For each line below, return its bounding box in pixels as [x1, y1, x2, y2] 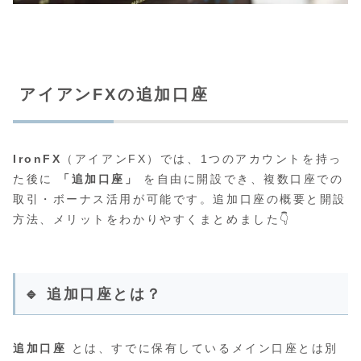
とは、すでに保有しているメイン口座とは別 [66, 342, 339, 355]
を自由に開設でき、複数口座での [138, 172, 344, 185]
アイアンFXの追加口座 [19, 85, 210, 103]
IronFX [13, 151, 62, 165]
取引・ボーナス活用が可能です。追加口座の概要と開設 [13, 192, 346, 205]
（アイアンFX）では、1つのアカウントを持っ [61, 151, 342, 165]
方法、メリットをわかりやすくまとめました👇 [13, 212, 291, 226]
